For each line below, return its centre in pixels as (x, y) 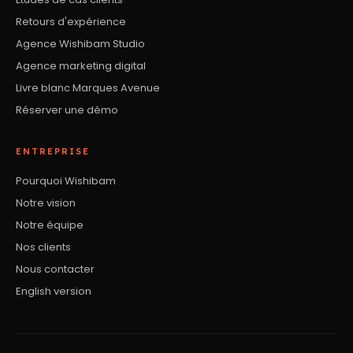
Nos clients (43, 247)
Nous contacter (55, 269)
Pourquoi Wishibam (66, 180)
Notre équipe (50, 225)
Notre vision (46, 203)
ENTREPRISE (53, 151)
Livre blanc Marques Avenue (88, 87)
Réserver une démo (67, 110)
